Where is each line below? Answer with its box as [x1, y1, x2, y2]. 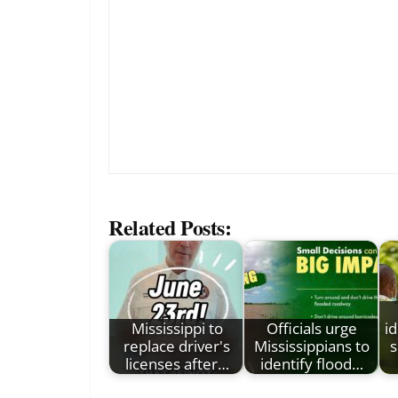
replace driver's [123, 336, 230, 357]
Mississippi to [131, 318, 223, 339]
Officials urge [267, 318, 357, 339]
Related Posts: [108, 211, 232, 243]
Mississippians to [254, 336, 370, 357]
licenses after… [124, 354, 229, 375]
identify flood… [260, 354, 363, 375]
